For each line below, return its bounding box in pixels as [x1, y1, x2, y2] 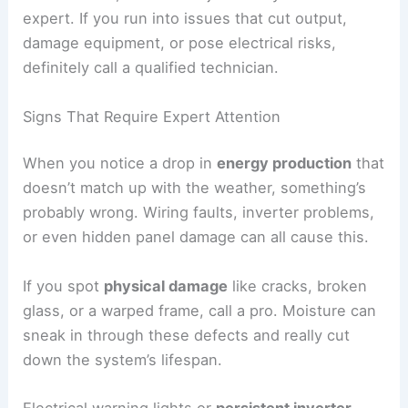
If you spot [23, 276, 105, 295]
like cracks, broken [228, 276, 368, 295]
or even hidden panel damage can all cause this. [23, 228, 370, 247]
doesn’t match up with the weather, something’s [23, 178, 367, 198]
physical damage [104, 276, 229, 295]
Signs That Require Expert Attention [23, 107, 281, 126]
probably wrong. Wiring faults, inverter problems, [23, 203, 375, 222]
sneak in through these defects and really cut [23, 325, 351, 344]
